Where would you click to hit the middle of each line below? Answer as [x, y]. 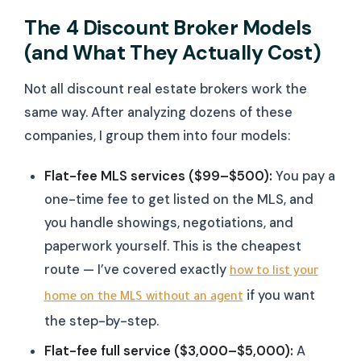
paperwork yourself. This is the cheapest [172, 246]
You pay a [303, 176]
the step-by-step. [101, 321]
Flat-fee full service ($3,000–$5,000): [168, 351]
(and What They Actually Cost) [173, 53]
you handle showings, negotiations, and [168, 222]
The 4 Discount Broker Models [168, 28]
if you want [279, 295]
